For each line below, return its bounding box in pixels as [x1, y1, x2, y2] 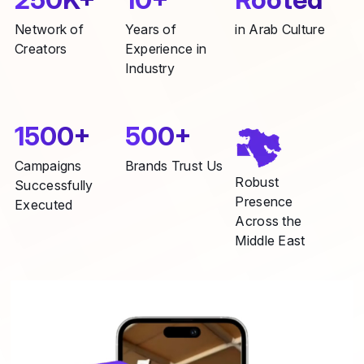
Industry [124, 59, 175, 76]
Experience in [124, 40, 207, 57]
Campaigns [15, 157, 82, 174]
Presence [235, 193, 293, 210]
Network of [15, 20, 84, 37]
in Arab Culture [235, 20, 325, 37]
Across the [235, 212, 302, 229]
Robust [235, 173, 279, 190]
